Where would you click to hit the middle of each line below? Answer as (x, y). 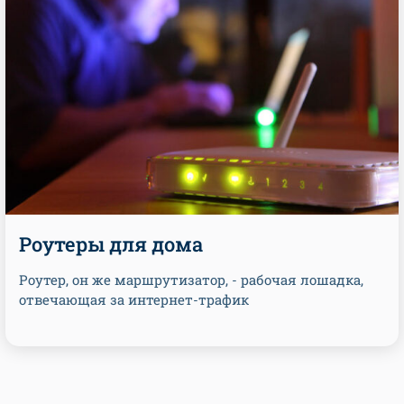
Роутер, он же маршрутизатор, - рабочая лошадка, (191, 280)
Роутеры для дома (111, 244)
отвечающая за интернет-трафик (134, 299)
